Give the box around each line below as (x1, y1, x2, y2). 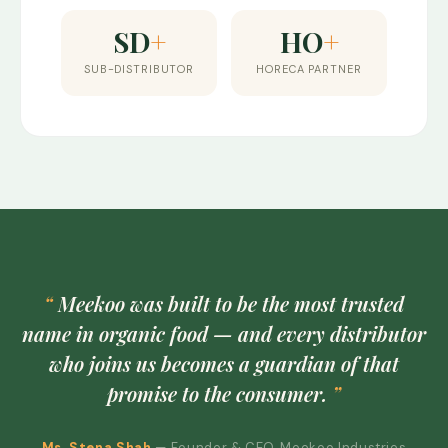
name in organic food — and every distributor (22, 319, 426, 347)
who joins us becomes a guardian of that (49, 349, 399, 377)
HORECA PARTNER (256, 61, 362, 76)
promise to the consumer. (107, 379, 332, 407)
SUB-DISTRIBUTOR (83, 61, 195, 76)
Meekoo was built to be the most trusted (53, 289, 404, 317)
